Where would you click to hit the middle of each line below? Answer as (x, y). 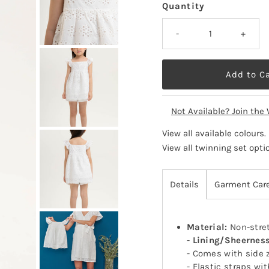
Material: (207, 227)
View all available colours (213, 134)
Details (184, 185)
